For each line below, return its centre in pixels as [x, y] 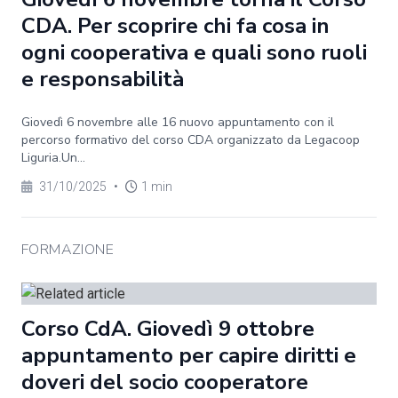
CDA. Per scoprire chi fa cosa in [175, 26]
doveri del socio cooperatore [165, 382]
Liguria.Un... [53, 158]
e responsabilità [103, 79]
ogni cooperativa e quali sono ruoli [194, 52]
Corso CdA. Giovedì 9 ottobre [168, 329]
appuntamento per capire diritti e [189, 355]
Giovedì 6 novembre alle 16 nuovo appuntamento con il [178, 122]
